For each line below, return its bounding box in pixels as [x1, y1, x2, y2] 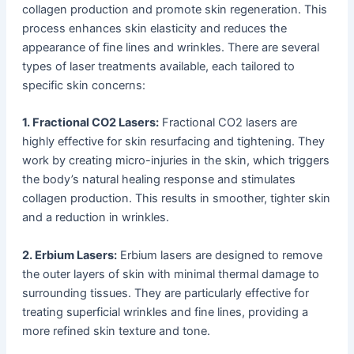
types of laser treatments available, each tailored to [21, 59, 295, 74]
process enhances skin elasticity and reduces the [21, 21, 287, 36]
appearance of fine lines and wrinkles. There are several [21, 40, 319, 55]
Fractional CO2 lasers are [158, 115, 297, 130]
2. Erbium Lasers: [21, 247, 117, 262]
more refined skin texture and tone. [21, 323, 210, 338]
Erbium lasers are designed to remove [116, 247, 322, 262]
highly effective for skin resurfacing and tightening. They [21, 134, 325, 149]
